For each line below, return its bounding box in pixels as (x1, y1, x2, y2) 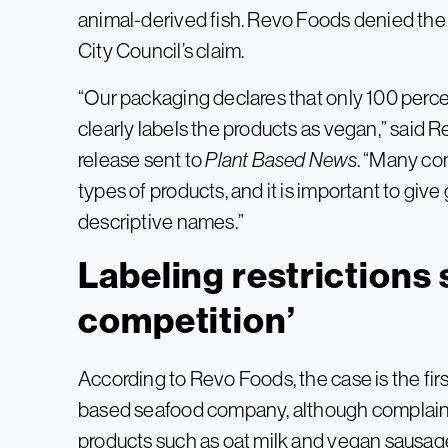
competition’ (78, 299, 296, 343)
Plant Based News (205, 148, 357, 172)
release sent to (78, 148, 206, 172)
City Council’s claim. (78, 39, 245, 63)
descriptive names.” (78, 210, 244, 234)
